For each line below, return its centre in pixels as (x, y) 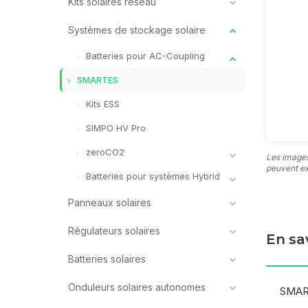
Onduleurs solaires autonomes (137, 287)
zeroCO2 (104, 152)
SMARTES (97, 80)
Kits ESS (101, 104)
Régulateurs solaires (114, 231)
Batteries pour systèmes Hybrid (152, 176)
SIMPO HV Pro (114, 128)
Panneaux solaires (110, 202)
